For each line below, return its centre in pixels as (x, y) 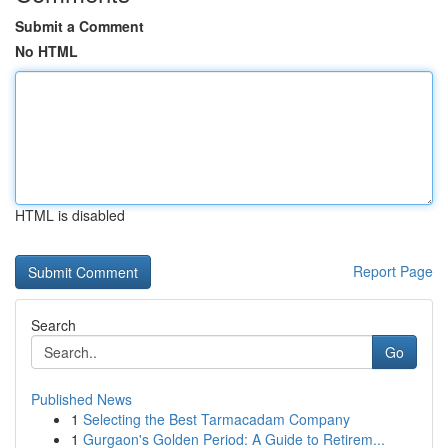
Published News (81, 399)
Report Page (393, 271)
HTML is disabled (70, 215)
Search (53, 325)
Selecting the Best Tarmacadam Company (216, 419)
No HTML (46, 51)
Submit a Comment (79, 26)
